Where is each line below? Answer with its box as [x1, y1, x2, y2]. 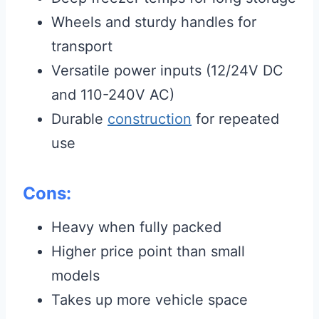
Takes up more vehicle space [51, 291, 248, 309]
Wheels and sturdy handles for [51, 14, 256, 31]
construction [108, 110, 192, 128]
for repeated [192, 110, 279, 128]
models [51, 267, 100, 285]
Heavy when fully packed [51, 219, 221, 236]
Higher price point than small [51, 243, 245, 261]
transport [51, 38, 113, 56]
